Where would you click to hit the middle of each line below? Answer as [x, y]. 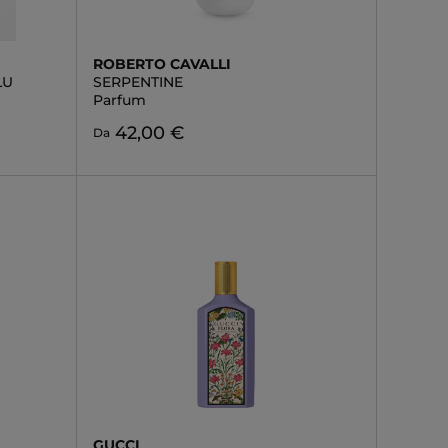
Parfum [119, 100]
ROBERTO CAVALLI [161, 64]
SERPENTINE [137, 82]
